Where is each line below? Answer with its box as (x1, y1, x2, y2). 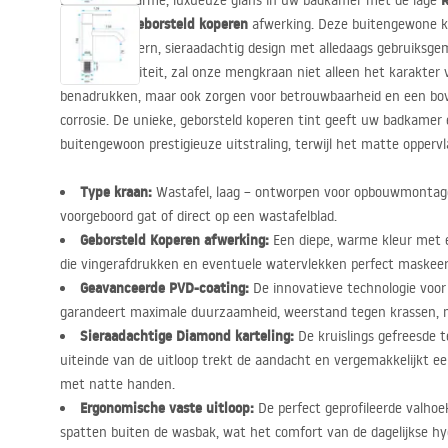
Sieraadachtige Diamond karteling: (80, 326, 294, 346)
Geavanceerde (80, 278, 169, 298)
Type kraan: (80, 182, 152, 202)
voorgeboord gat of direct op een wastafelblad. (60, 207, 337, 225)
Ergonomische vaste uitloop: (80, 398, 254, 418)
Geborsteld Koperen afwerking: (80, 230, 269, 250)
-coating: (194, 278, 249, 298)
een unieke (60, 15, 130, 33)
